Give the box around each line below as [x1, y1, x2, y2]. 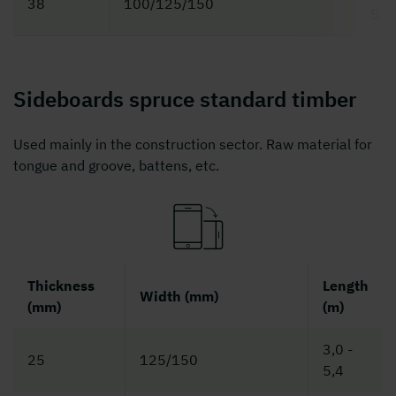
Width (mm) [140, 287, 218, 306]
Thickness [27, 277, 95, 295]
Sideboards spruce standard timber [13, 85, 356, 114]
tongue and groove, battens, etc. [13, 156, 223, 175]
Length [323, 277, 369, 295]
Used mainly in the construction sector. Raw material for [13, 135, 372, 154]
